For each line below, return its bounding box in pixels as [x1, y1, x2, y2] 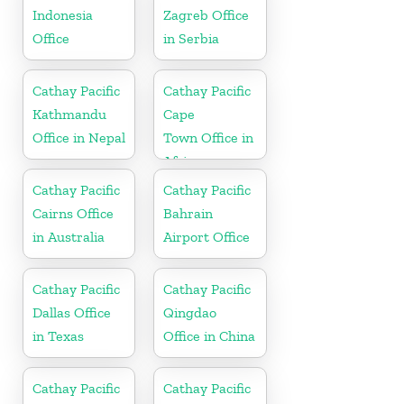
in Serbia [163, 29, 220, 47]
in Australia [32, 227, 105, 245]
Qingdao [163, 303, 217, 321]
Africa [163, 151, 201, 170]
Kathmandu [32, 105, 106, 123]
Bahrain [163, 204, 214, 222]
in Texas [32, 326, 84, 344]
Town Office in [163, 128, 254, 146]
